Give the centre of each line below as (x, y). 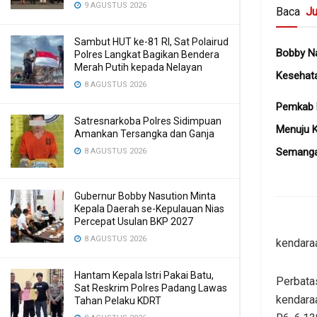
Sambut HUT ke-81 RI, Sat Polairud (151, 42)
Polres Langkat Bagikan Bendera (147, 54)
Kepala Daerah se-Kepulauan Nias (149, 209)
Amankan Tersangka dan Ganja (144, 134)
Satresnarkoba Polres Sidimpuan (148, 121)
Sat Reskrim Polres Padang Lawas (151, 288)
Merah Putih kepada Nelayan (138, 67)
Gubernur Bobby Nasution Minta (145, 196)
